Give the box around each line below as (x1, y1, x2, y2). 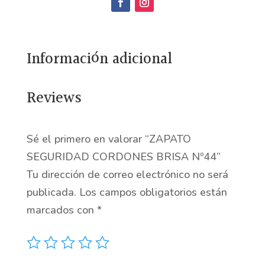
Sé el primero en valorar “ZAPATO (26, 132, 191, 147)
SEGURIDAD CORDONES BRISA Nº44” (26, 150, 221, 164)
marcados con (26, 203, 97, 218)
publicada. (26, 185, 76, 200)
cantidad (36, 31, 79, 46)
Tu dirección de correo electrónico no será (26, 167, 228, 182)
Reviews (26, 86, 82, 111)
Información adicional (26, 47, 172, 72)
